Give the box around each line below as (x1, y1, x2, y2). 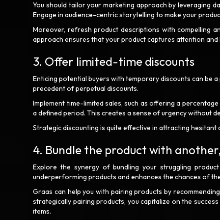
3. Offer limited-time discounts (33, 54, 197, 69)
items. (33, 207, 53, 216)
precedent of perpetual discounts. (33, 84, 140, 93)
